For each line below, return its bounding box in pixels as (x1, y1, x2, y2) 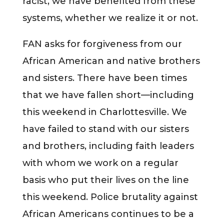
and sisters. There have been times (22, 72, 187, 83)
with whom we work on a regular (22, 157, 178, 168)
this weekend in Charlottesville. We (22, 106, 187, 117)
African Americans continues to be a (22, 208, 194, 219)
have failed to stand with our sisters (22, 123, 189, 134)
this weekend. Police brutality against (22, 191, 198, 202)
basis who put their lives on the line (22, 174, 189, 185)
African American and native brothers (22, 55, 200, 66)
